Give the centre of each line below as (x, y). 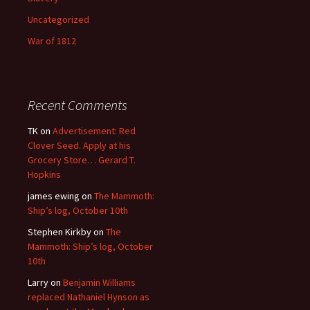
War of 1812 (52, 41)
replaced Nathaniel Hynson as (89, 297)
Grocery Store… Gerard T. (82, 160)
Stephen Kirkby (60, 232)
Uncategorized (58, 19)
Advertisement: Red (94, 131)
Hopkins (44, 174)
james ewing (54, 196)
